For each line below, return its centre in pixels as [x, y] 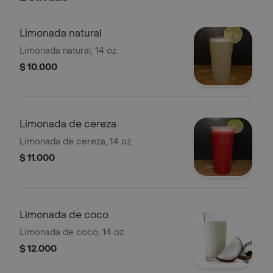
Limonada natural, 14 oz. [69, 51]
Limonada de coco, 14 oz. [73, 232]
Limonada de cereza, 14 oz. [76, 142]
